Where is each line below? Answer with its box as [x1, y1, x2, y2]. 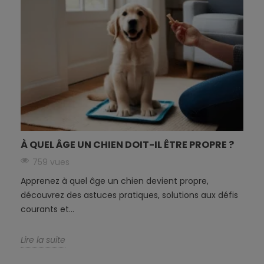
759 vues [32, 156, 70, 169]
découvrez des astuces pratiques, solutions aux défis [21, 189, 238, 202]
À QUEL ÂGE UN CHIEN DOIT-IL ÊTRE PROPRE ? [21, 138, 234, 152]
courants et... [21, 203, 74, 216]
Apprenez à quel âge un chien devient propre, [21, 175, 209, 187]
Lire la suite [21, 234, 65, 246]
